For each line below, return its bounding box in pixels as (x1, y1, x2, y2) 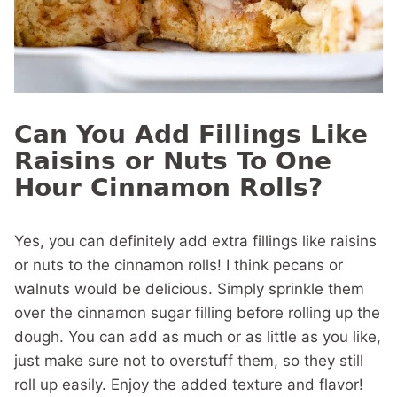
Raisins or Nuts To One (14, 146, 331, 176)
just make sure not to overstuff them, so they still (14, 352, 363, 370)
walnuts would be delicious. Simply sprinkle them (14, 280, 364, 299)
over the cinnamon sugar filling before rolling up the (14, 304, 380, 323)
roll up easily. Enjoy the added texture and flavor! (14, 376, 363, 394)
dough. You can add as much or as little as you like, (14, 328, 381, 346)
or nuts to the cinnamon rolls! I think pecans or (14, 256, 343, 275)
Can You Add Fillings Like (14, 120, 368, 150)
